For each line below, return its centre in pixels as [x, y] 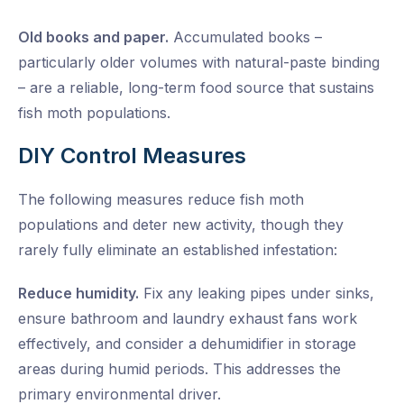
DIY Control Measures [132, 156]
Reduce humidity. [78, 294]
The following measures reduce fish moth [161, 200]
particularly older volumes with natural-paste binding [199, 63]
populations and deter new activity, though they [181, 225]
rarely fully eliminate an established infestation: [178, 250]
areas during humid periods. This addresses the [179, 369]
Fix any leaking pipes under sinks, [257, 294]
